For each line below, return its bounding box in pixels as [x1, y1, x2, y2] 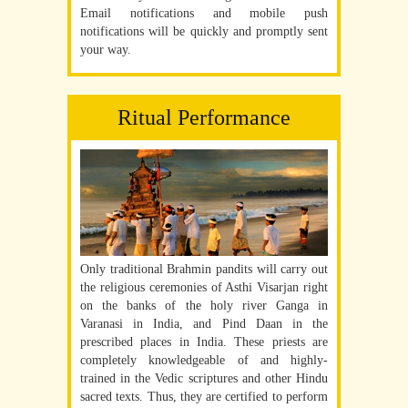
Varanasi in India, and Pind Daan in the [80, 317, 328, 331]
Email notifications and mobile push [80, 5, 328, 20]
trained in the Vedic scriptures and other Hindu [80, 372, 328, 386]
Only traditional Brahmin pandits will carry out [80, 262, 328, 277]
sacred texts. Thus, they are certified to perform [80, 390, 328, 404]
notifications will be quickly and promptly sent [80, 24, 328, 38]
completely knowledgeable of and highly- [80, 353, 328, 368]
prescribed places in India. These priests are [80, 335, 328, 350]
